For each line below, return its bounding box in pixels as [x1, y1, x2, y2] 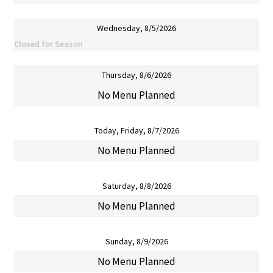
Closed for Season [13, 38, 83, 50]
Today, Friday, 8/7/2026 [94, 125, 179, 136]
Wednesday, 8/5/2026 [97, 23, 176, 34]
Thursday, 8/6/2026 [102, 69, 171, 81]
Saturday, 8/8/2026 [102, 180, 171, 192]
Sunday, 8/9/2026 [105, 236, 168, 247]
